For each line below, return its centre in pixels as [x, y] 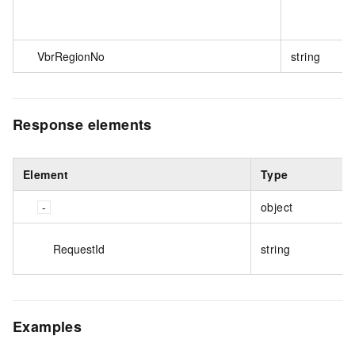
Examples [48, 326]
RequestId [79, 248]
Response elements [82, 124]
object [277, 206]
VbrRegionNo [71, 56]
